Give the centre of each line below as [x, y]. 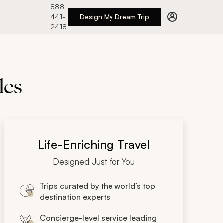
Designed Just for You [94, 162]
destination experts [75, 197]
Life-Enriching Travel [94, 144]
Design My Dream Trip [114, 17]
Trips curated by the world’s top [98, 186]
